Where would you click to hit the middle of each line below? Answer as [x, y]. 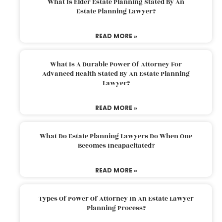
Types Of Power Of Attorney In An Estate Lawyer [116, 198]
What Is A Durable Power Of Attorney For [116, 64]
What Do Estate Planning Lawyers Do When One [116, 136]
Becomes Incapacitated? [116, 145]
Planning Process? [116, 208]
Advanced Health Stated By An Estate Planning [116, 74]
